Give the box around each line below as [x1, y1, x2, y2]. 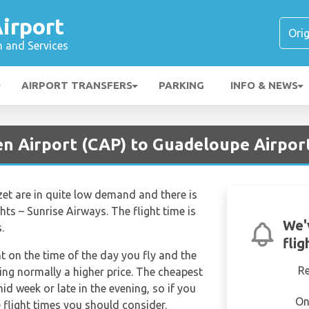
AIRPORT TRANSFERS [21, 79, 132, 91]
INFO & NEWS [230, 79, 298, 91]
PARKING [159, 79, 204, 91]
